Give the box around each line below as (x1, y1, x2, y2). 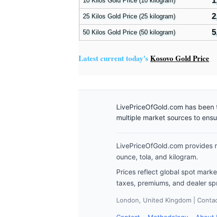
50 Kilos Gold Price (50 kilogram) (83, 29, 175, 36)
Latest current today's (78, 53, 150, 63)
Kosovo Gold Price (150, 53, 209, 63)
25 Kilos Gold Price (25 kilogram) (83, 13, 175, 20)
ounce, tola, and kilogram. (116, 153, 198, 161)
